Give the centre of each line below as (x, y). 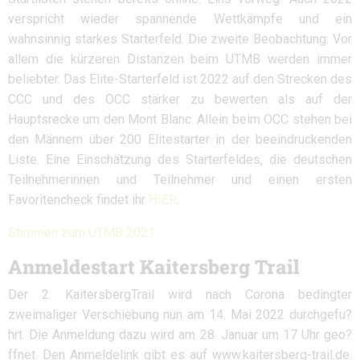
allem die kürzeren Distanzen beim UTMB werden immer (180, 59)
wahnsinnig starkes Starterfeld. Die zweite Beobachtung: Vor (180, 39)
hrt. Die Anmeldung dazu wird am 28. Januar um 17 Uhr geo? (180, 335)
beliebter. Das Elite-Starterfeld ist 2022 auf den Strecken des (180, 79)
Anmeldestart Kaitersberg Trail (154, 267)
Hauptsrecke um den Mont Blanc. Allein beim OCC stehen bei (180, 119)
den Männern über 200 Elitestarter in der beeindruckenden (180, 139)
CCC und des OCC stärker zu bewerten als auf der (180, 99)
